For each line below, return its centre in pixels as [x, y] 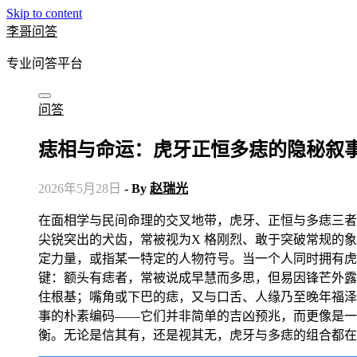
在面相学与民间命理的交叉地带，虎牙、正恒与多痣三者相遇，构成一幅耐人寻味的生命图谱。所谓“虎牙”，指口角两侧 [45, 220]
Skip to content [44, 13]
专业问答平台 [45, 63]
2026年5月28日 [80, 188]
